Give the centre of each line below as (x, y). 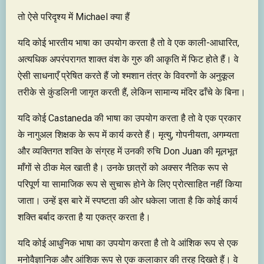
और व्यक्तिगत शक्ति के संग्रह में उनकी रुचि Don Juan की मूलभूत (128, 151)
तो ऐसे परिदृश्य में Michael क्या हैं (74, 16)
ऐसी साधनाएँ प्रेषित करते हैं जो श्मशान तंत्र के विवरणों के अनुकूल (126, 75)
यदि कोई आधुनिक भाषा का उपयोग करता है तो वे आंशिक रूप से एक (128, 243)
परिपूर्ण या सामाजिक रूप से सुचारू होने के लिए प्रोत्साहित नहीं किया (130, 184)
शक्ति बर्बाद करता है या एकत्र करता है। (84, 217)
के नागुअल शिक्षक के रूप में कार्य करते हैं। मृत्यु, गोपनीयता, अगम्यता (128, 134)
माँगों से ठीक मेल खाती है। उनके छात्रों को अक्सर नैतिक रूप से (123, 167)
